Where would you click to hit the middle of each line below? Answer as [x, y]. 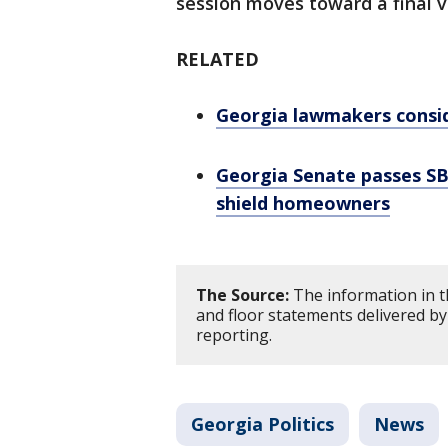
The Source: [242, 295]
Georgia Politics [262, 424]
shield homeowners [303, 203]
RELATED [217, 59]
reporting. [236, 335]
